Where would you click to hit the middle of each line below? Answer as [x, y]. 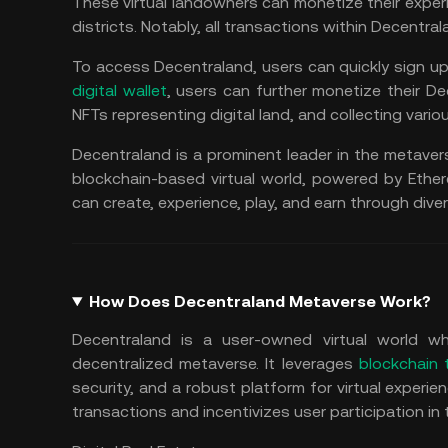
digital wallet [119, 90]
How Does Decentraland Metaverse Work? [259, 301]
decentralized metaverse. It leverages [215, 363]
